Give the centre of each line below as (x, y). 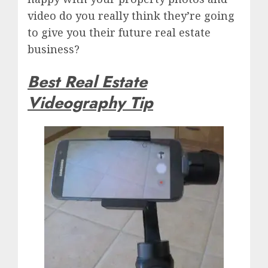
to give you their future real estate (119, 33)
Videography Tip (90, 102)
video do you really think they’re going (131, 16)
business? (54, 49)
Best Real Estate (87, 81)
